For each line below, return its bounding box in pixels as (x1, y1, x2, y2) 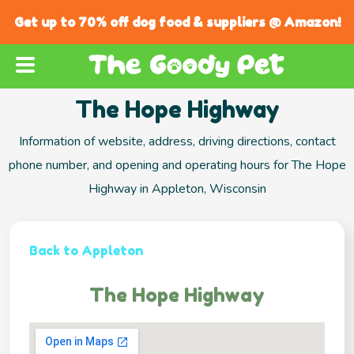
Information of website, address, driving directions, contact (18, 133, 336, 151)
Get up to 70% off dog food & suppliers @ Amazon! (13, 14, 341, 30)
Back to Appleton (29, 243, 143, 259)
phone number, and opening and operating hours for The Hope (8, 156, 346, 175)
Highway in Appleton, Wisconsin (88, 180, 266, 198)
